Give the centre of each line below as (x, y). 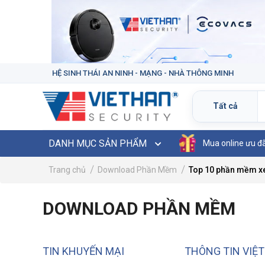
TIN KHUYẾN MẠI (83, 251)
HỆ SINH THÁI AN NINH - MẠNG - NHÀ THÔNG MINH (143, 73)
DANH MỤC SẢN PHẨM (99, 143)
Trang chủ (67, 169)
